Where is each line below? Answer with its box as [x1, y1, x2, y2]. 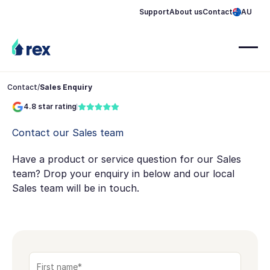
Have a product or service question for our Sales [11, 152, 241, 165]
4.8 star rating [23, 102, 77, 111]
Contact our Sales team [11, 126, 124, 139]
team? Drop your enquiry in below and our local [11, 167, 234, 180]
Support [139, 7, 170, 17]
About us [169, 7, 203, 17]
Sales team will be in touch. [11, 181, 139, 194]
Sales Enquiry [39, 82, 92, 92]
